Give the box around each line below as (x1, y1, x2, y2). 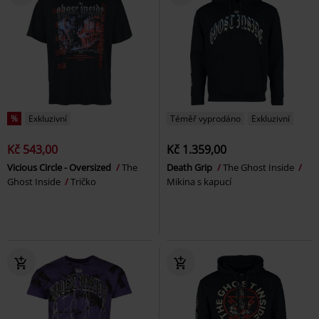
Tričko (70, 175, 96, 189)
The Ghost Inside (223, 161, 296, 174)
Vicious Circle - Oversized (7, 161, 113, 174)
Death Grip (167, 161, 214, 174)
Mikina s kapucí (167, 175, 231, 189)
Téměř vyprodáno (170, 113, 241, 125)
